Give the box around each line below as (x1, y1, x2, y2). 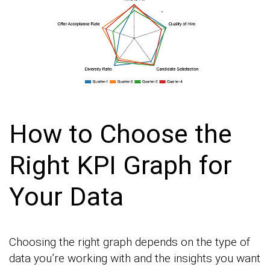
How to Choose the (9, 119, 232, 149)
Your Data (9, 181, 124, 212)
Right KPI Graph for (9, 150, 232, 181)
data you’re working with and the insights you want (9, 251, 260, 265)
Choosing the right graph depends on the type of (9, 234, 250, 249)
